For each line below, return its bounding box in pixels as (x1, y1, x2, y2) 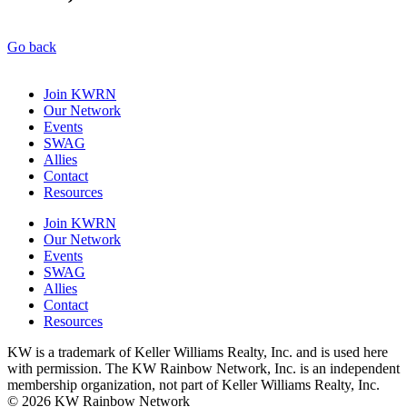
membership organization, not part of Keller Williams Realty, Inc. (7, 376, 380, 392)
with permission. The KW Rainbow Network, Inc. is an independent (7, 360, 400, 376)
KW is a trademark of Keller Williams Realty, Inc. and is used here (7, 343, 388, 360)
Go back (7, 38, 56, 55)
